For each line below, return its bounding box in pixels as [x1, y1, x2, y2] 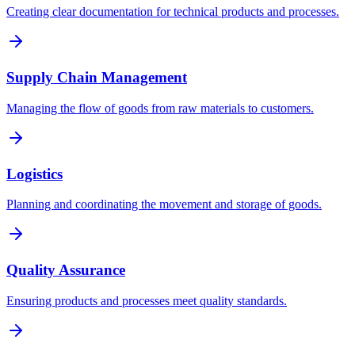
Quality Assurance [6, 261, 125, 278]
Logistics [6, 165, 63, 182]
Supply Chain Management [6, 69, 187, 86]
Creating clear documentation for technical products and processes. [6, 5, 339, 19]
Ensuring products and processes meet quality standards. [6, 293, 287, 307]
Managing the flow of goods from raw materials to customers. [6, 101, 314, 115]
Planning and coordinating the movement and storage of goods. [6, 197, 322, 212]
